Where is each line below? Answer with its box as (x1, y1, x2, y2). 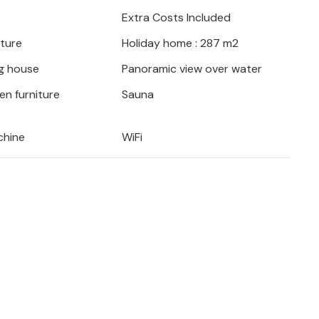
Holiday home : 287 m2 (121, 36, 239, 51)
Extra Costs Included (121, 10, 231, 26)
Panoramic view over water (121, 61, 262, 77)
